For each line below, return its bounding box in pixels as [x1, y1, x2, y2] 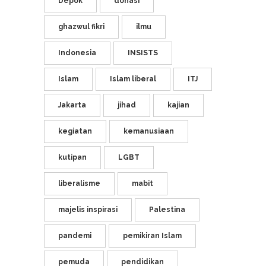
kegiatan [58, 127, 92, 135]
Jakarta [58, 101, 86, 109]
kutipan [58, 153, 87, 161]
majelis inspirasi [58, 205, 118, 214]
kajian [167, 101, 189, 109]
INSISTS [128, 49, 158, 57]
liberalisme [58, 179, 100, 188]
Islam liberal [110, 75, 156, 83]
